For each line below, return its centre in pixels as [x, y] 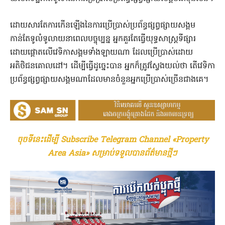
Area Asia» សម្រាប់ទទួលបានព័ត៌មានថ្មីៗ [113, 154]
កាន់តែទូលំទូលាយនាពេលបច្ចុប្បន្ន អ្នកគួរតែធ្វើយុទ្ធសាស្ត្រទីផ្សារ [103, 39]
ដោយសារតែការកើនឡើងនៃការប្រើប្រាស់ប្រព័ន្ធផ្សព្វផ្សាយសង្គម [103, 26]
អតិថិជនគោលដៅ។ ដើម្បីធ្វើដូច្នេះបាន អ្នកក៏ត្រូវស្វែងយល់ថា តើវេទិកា [113, 67]
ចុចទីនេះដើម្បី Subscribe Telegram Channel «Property [113, 140]
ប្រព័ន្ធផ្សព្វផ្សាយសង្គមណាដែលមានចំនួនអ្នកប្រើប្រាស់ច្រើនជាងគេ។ [109, 80]
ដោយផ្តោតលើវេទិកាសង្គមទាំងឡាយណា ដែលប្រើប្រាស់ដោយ [101, 53]
